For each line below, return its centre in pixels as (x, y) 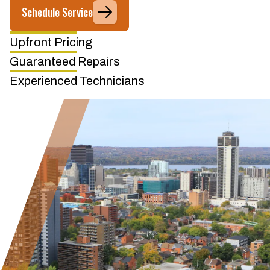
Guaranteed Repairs (65, 61)
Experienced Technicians (77, 81)
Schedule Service (57, 12)
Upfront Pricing (51, 42)
